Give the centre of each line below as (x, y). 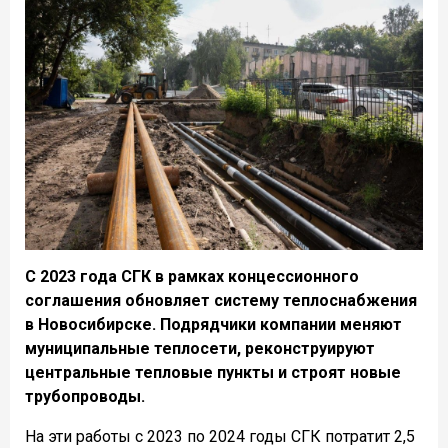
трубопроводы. (85, 397)
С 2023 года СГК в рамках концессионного (192, 277)
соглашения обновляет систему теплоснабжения (221, 301)
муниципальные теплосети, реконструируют (200, 349)
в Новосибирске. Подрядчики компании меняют (213, 325)
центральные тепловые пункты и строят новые (213, 373)
